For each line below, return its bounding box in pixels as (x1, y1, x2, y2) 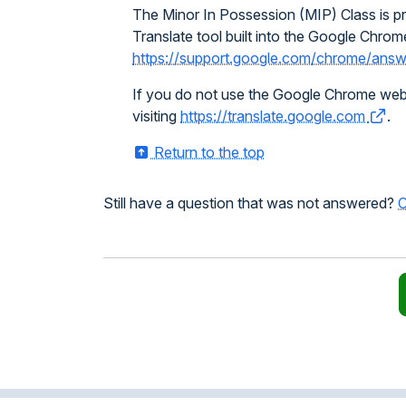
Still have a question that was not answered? (103, 194, 398, 212)
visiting (132, 107, 180, 125)
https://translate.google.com (180, 107, 369, 125)
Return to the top (150, 143, 265, 161)
